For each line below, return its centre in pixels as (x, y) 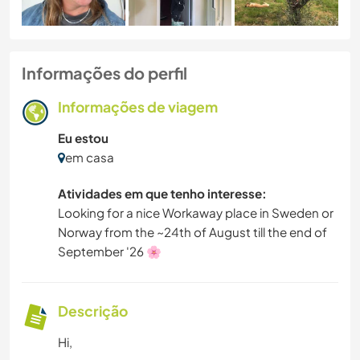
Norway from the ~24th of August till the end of (192, 231)
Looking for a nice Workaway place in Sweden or (196, 212)
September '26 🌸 (110, 251)
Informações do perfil (104, 72)
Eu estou (83, 137)
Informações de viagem (138, 106)
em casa (90, 157)
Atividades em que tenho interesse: (162, 193)
